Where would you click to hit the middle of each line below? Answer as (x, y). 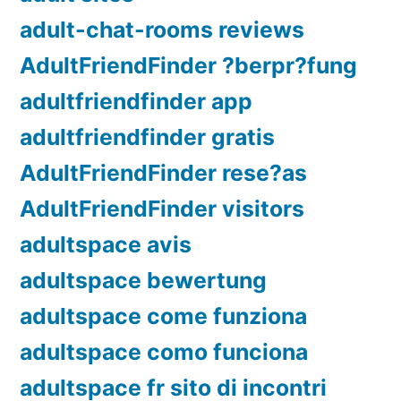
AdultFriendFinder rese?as (163, 173)
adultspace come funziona (163, 316)
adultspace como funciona (164, 352)
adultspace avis (106, 245)
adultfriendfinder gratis (147, 137)
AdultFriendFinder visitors (162, 209)
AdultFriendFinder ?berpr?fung (188, 66)
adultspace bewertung (143, 281)
